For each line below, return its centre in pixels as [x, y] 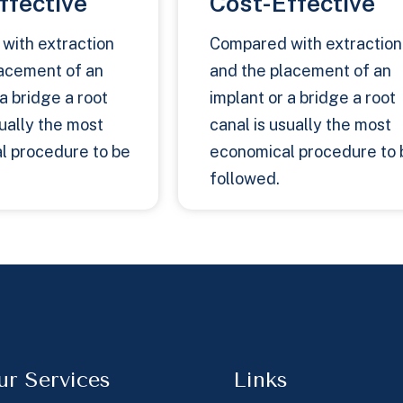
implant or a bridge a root [303, 98]
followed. [245, 179]
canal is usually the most [300, 125]
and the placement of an [300, 71]
